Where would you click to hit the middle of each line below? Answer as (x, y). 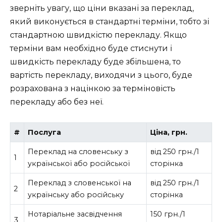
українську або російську (76, 194)
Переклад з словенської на (80, 183)
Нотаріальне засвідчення (75, 214)
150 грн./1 (168, 214)
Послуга (45, 132)
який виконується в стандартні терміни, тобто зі (110, 22)
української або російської (79, 163)
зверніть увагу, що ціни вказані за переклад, (102, 8)
